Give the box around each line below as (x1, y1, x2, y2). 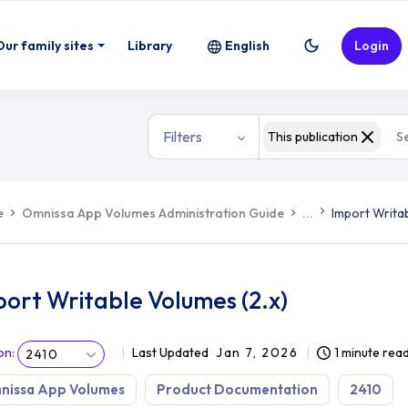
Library (127, 36, 172, 54)
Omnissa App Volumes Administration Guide (22, 204, 284, 221)
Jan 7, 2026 (216, 344, 299, 361)
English (225, 36, 270, 54)
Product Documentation (157, 381, 318, 398)
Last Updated (132, 344, 209, 361)
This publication (268, 128, 358, 145)
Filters (162, 127, 202, 146)
